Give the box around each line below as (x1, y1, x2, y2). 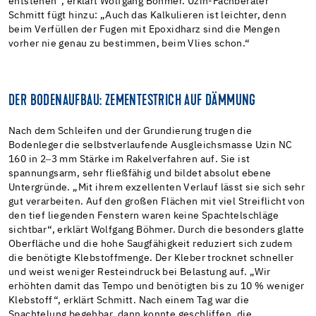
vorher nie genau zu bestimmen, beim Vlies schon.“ (8, 38, 250, 49)
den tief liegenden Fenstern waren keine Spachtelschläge (8, 210, 279, 221)
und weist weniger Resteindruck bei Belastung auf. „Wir (8, 267, 271, 277)
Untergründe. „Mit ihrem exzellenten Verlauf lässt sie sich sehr (8, 182, 305, 193)
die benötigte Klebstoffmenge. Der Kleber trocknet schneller (8, 253, 294, 263)
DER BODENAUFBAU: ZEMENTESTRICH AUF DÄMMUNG (8, 93, 256, 109)
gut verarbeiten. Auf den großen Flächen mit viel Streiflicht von (8, 196, 305, 207)
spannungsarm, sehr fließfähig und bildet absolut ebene (8, 168, 272, 178)
